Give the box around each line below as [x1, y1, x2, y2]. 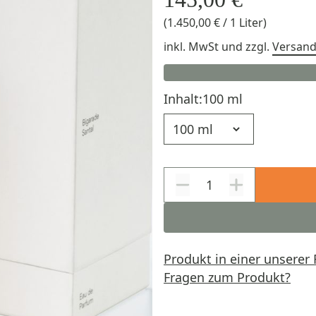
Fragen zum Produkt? [164, 269, 291, 286]
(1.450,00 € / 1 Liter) [164, 15, 267, 30]
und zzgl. [221, 39, 272, 54]
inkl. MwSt [164, 39, 221, 54]
